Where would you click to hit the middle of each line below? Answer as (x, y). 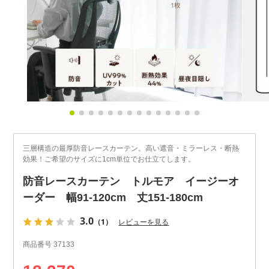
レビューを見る (144, 222)
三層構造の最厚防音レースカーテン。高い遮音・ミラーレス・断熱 (131, 148)
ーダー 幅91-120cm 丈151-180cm (113, 197)
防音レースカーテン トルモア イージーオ (131, 181)
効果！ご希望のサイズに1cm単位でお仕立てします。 (109, 159)
